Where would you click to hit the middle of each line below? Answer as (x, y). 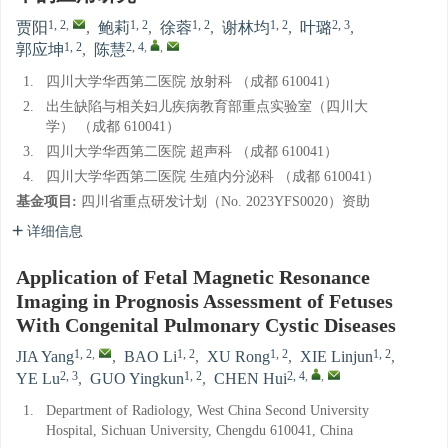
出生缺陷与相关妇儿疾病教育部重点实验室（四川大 (207, 107)
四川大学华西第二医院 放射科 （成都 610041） (192, 82)
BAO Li (150, 357)
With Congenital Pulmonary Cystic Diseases (206, 326)
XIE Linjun (336, 357)
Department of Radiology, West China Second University (207, 411)
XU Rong (238, 357)
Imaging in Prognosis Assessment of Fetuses (204, 302)
